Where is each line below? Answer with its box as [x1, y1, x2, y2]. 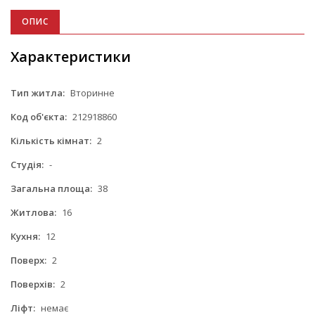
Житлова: [11, 205, 56, 219]
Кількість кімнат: [11, 134, 91, 147]
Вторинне [68, 86, 115, 99]
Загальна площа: [11, 181, 92, 195]
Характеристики [11, 46, 131, 66]
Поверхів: [11, 277, 55, 290]
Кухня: [11, 229, 40, 243]
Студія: [11, 157, 44, 171]
